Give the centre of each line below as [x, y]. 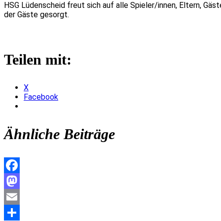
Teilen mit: [38, 59]
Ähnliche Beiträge [59, 134]
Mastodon [22, 196]
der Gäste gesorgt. [37, 14]
